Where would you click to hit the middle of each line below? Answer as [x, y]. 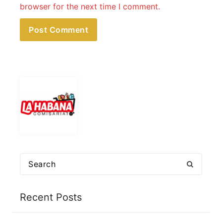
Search [32, 159]
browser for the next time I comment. [90, 7]
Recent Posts [51, 197]
